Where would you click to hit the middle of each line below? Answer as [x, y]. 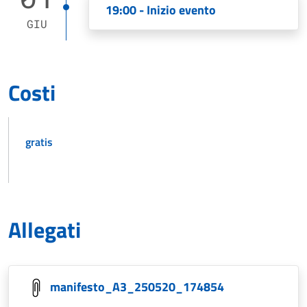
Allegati [45, 229]
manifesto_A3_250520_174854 [137, 286]
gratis [39, 142]
